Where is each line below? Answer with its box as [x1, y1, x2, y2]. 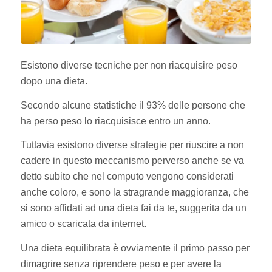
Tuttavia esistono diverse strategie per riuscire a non [20, 140, 244, 151]
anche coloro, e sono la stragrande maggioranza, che [20, 187, 249, 198]
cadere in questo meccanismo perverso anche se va [20, 155, 244, 166]
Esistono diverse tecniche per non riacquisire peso [20, 60, 237, 71]
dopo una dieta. [20, 76, 87, 87]
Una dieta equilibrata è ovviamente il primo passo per [20, 243, 250, 254]
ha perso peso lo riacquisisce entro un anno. [20, 115, 211, 126]
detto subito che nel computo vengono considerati [20, 171, 234, 182]
